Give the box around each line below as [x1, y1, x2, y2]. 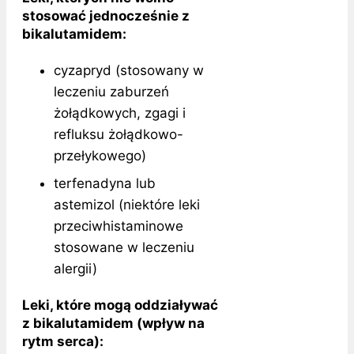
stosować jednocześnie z [22, 7, 190, 24]
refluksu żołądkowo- [54, 126, 183, 142]
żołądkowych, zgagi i [54, 104, 186, 121]
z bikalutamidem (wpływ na [22, 314, 205, 331]
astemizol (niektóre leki [54, 196, 200, 213]
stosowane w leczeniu [54, 239, 194, 255]
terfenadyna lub [54, 175, 156, 191]
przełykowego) [54, 147, 146, 164]
